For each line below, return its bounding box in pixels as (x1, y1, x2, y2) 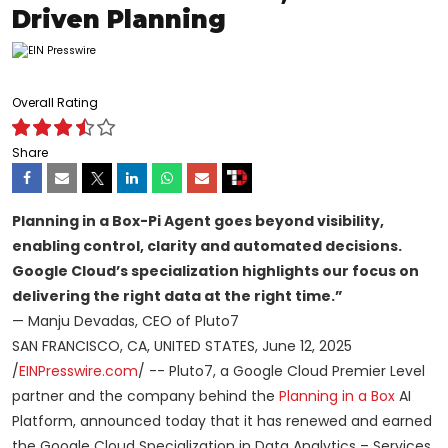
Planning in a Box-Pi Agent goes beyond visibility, (12, 211, 384, 232)
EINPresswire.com (19, 361, 138, 382)
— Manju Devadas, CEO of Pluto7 (12, 311, 239, 332)
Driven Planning (12, 5, 226, 35)
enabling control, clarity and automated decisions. (12, 236, 402, 257)
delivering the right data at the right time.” (12, 286, 343, 307)
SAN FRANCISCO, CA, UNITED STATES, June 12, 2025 (12, 336, 352, 357)
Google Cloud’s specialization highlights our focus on (12, 261, 419, 282)
